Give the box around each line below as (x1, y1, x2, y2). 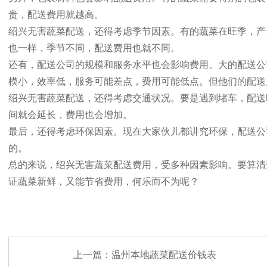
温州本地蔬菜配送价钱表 (111, 250, 216, 260)
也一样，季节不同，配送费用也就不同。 (8, 43, 180, 53)
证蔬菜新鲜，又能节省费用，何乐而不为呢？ (8, 176, 199, 187)
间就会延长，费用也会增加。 (8, 110, 132, 120)
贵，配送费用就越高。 (8, 10, 104, 20)
